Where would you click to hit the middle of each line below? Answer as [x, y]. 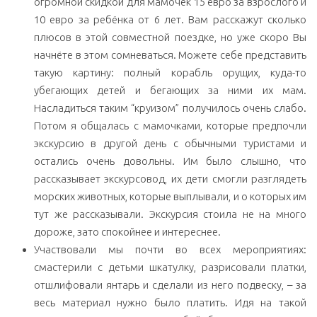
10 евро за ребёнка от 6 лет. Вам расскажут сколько [170, 20]
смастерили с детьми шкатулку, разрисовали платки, [170, 267]
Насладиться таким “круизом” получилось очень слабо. [170, 108]
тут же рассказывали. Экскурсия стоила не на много [170, 214]
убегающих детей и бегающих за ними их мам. [170, 91]
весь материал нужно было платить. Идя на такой [170, 303]
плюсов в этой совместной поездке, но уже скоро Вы [170, 38]
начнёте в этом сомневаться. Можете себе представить [170, 55]
